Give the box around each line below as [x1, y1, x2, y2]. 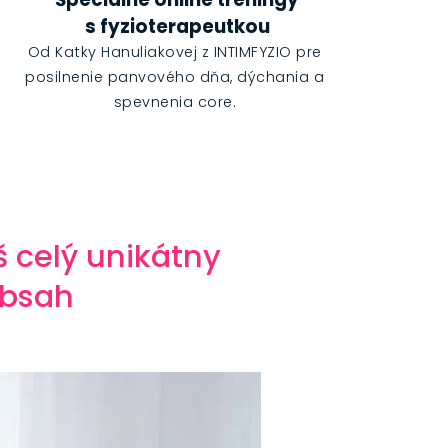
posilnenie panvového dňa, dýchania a [25, 67, 325, 88]
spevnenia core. [113, 92, 237, 113]
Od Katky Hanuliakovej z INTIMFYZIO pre [27, 42, 322, 63]
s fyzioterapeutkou [84, 14, 270, 40]
